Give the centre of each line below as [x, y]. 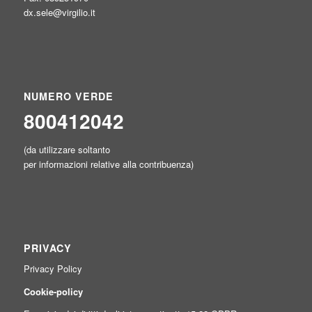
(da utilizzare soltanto [67, 150]
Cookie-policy [53, 291]
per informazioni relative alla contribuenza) [108, 164]
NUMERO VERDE [68, 96]
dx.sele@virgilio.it [59, 12]
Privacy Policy [53, 269]
